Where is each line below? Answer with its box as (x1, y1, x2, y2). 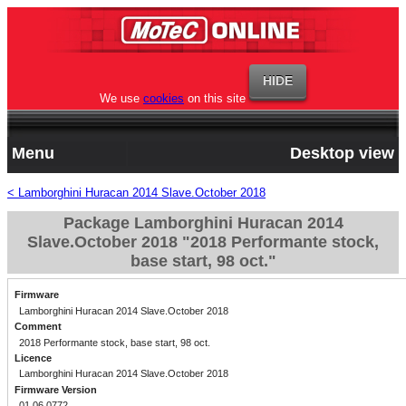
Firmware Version (14, 383, 97, 395)
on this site (184, 92, 246, 105)
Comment (14, 321, 62, 333)
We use (100, 92, 143, 105)
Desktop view (290, 144, 394, 162)
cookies (143, 92, 184, 105)
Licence (14, 353, 52, 364)
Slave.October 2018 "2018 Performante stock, (27, 233, 379, 251)
